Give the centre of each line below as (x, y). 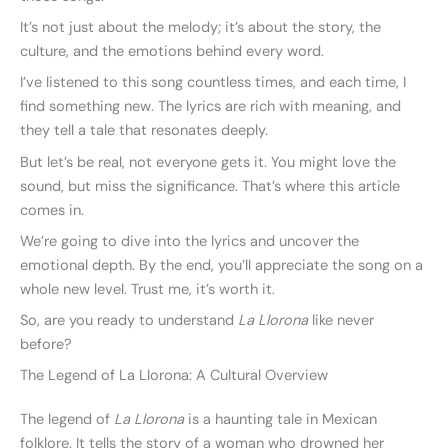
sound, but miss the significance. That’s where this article (210, 186)
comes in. (52, 210)
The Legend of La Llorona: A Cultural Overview (174, 376)
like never (341, 321)
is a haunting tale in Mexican (280, 420)
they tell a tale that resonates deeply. (144, 131)
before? (46, 345)
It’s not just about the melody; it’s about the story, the (200, 28)
